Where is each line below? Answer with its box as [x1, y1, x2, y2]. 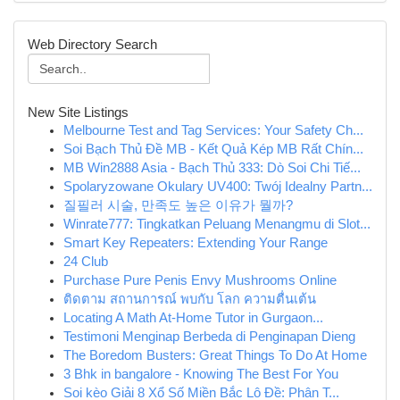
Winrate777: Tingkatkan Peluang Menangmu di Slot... [63, 217, 371, 231]
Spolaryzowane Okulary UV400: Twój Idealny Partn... [63, 179, 372, 194]
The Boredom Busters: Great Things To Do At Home [63, 348, 367, 362]
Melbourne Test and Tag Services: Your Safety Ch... [63, 123, 363, 137]
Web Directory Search [28, 37, 157, 52]
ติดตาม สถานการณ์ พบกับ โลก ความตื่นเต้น [63, 292, 316, 306]
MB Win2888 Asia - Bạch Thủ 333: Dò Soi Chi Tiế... [63, 161, 361, 175]
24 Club [63, 254, 108, 269]
